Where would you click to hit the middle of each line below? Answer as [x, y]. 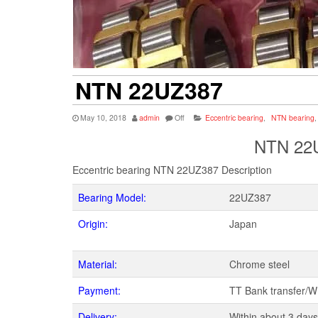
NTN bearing [293, 117]
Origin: [93, 224]
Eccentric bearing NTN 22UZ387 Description [172, 170]
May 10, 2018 [103, 117]
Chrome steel [259, 264]
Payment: [99, 290]
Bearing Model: [112, 197]
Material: [98, 264]
